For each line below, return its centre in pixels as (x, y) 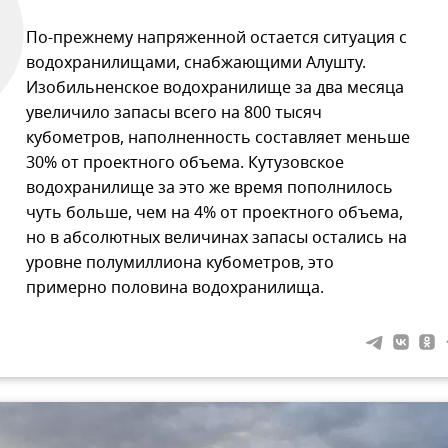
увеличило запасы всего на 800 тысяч (174, 112)
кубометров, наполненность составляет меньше (218, 137)
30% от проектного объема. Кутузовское (185, 162)
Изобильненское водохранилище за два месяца (215, 87)
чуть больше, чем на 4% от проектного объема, (214, 212)
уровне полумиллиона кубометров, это (180, 262)
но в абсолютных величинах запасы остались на (216, 237)
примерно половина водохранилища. (175, 287)
